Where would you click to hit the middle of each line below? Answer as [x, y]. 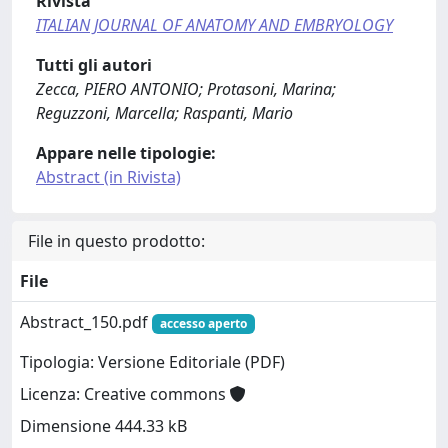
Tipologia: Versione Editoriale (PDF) [152, 362]
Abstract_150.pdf [86, 322]
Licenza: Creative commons [125, 394]
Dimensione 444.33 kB [103, 426]
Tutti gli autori [94, 65]
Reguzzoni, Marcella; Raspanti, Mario [164, 113]
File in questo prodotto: [116, 241]
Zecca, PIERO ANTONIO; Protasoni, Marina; [186, 89]
